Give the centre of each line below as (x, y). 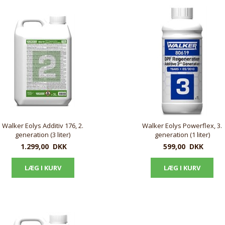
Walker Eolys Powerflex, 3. (182, 126)
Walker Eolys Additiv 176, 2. (43, 126)
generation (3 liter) (43, 135)
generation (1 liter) (182, 135)
